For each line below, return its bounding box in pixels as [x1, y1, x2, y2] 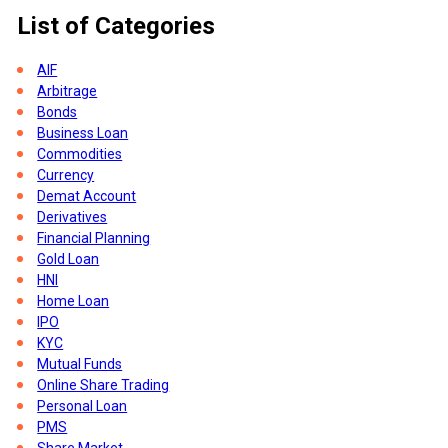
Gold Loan [37, 250, 100, 267]
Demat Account [37, 187, 137, 204]
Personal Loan [37, 397, 128, 414]
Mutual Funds [37, 355, 123, 372]
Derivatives [37, 208, 108, 225]
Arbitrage [37, 82, 98, 99]
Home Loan [37, 292, 110, 309]
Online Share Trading [37, 376, 170, 393]
